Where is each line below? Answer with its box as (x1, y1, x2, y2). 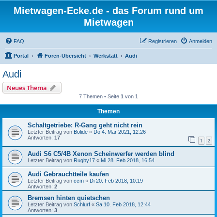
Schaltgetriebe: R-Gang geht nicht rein (28, 122, 142, 129)
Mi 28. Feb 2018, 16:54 (101, 157, 155, 163)
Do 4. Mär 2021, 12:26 (93, 129, 146, 135)
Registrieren (148, 38, 177, 44)
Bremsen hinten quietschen (28, 194, 110, 201)
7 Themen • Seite (79, 93, 121, 99)
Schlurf (74, 201, 90, 207)
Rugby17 (74, 157, 95, 163)
